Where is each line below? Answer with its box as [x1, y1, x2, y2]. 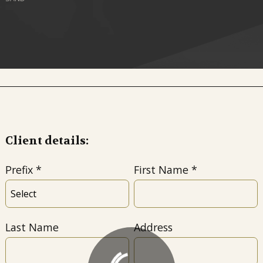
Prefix [5, 162, 33, 177]
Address [134, 220, 173, 234]
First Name [134, 162, 189, 177]
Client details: [5, 133, 89, 148]
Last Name [5, 220, 59, 234]
